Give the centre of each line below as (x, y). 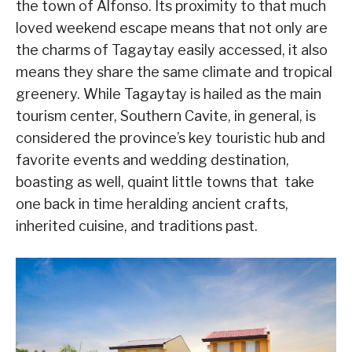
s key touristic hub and (252, 138)
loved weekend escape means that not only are (172, 28)
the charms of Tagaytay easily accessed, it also (172, 50)
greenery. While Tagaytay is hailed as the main (169, 94)
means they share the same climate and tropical (174, 72)
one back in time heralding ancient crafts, (152, 204)
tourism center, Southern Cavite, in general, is (166, 116)
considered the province (96, 138)
